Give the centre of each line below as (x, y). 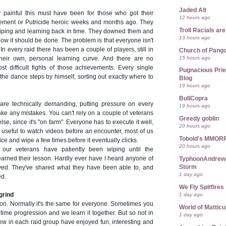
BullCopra (193, 99)
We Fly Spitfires (202, 187)
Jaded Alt (193, 10)
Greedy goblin (199, 119)
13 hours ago (195, 37)
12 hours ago (195, 17)
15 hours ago (195, 58)
